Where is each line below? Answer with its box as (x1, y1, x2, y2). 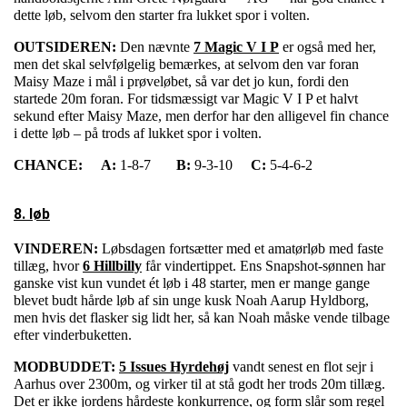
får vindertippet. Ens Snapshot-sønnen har (142, 258, 385, 274)
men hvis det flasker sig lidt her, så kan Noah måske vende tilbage (14, 310, 390, 326)
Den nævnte (116, 39, 194, 55)
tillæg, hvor (14, 258, 83, 274)
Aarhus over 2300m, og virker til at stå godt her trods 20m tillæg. (14, 376, 385, 392)
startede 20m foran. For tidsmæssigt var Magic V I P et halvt (14, 91, 358, 107)
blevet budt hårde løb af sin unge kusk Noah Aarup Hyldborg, (14, 293, 369, 309)
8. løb (14, 205, 50, 223)
